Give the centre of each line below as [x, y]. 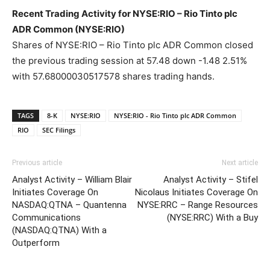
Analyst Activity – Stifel [211, 180]
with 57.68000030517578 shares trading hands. [113, 76]
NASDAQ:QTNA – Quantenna [69, 205]
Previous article [37, 163]
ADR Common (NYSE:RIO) [68, 29]
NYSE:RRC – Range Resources [198, 205]
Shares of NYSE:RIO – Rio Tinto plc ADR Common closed [133, 45]
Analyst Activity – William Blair [72, 180]
